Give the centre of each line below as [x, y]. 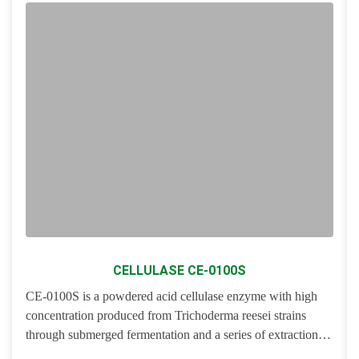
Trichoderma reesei [223, 315]
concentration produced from [100, 315]
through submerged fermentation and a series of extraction [172, 334]
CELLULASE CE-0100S [179, 270]
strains [288, 315]
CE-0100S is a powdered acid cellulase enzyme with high [171, 296]
